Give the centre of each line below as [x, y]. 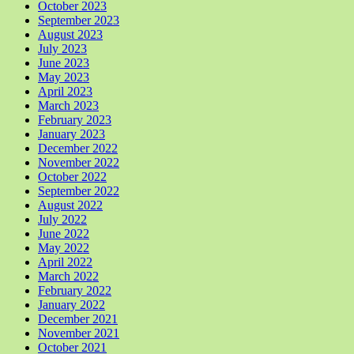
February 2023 [75, 120]
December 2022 [78, 149]
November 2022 [79, 163]
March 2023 [68, 106]
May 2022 [64, 248]
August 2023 [70, 35]
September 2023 [79, 21]
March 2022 [68, 277]
